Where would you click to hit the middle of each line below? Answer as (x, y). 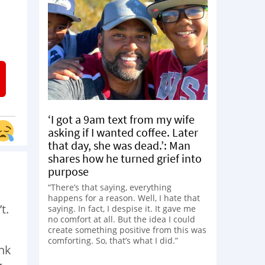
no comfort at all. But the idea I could (122, 219)
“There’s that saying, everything (110, 187)
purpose (68, 171)
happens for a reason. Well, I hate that (124, 198)
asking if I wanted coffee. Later (123, 132)
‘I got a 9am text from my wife (121, 119)
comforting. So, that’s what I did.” (113, 240)
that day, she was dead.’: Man (119, 145)
